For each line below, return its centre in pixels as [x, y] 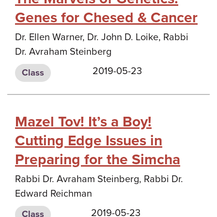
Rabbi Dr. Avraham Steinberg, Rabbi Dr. [99, 179]
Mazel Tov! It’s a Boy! [83, 122]
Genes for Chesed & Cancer [106, 18]
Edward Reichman [54, 194]
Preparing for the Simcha [98, 159]
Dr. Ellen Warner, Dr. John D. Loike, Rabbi [102, 38]
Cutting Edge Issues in [89, 140]
